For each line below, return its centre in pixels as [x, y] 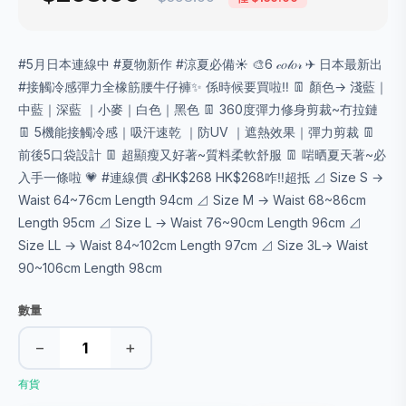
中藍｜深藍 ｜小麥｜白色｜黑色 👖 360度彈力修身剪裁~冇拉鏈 [198, 109]
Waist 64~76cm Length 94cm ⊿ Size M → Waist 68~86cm [192, 199]
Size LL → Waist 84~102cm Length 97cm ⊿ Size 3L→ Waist [193, 245]
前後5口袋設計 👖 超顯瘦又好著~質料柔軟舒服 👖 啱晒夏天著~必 [202, 154]
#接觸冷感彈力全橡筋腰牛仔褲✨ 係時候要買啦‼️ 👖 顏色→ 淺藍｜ [203, 86]
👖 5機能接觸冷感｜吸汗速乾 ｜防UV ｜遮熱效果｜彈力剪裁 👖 [197, 131]
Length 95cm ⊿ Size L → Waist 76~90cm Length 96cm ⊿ [190, 222]
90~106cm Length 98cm [90, 267]
